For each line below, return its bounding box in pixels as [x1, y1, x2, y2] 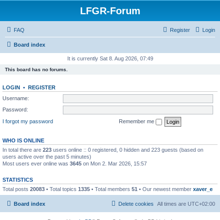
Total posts [2, 186, 30, 192]
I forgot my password [2, 118, 53, 124]
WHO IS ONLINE [2, 137, 44, 143]
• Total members [90, 186, 132, 192]
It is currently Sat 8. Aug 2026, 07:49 [67, 55, 153, 61]
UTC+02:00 [188, 201, 215, 207]
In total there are [2, 146, 43, 153]
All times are [157, 201, 188, 207]
